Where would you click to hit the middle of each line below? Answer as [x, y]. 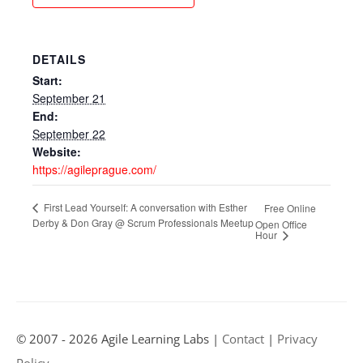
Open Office [282, 224]
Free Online [290, 208]
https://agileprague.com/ [94, 170]
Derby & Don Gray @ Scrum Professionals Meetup [143, 223]
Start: [47, 81]
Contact [243, 339]
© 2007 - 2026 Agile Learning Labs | [119, 339]
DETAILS [59, 60]
